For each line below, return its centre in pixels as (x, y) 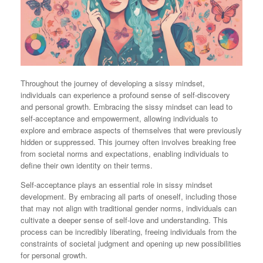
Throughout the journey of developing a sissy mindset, (113, 83)
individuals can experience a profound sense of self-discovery (125, 95)
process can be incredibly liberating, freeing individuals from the (129, 232)
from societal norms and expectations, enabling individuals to (124, 154)
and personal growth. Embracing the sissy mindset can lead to (127, 107)
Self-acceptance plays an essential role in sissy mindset (117, 185)
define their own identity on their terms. (87, 166)
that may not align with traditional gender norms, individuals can (129, 208)
